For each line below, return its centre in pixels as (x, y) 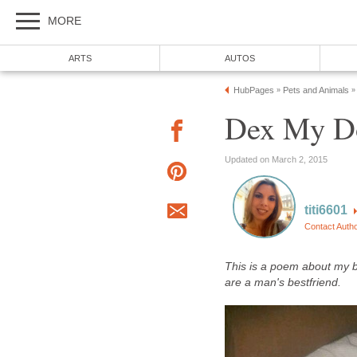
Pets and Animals (316, 90)
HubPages (254, 90)
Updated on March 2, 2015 (276, 159)
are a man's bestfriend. (283, 282)
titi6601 (326, 210)
